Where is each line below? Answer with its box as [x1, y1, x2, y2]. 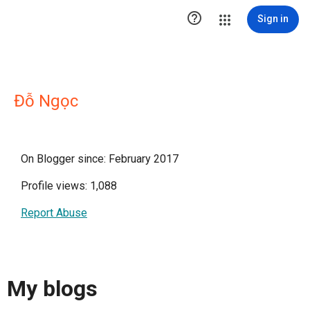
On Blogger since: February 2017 [21, 152, 179, 165]
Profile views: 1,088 [21, 179, 117, 192]
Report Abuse [21, 206, 87, 219]
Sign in [257, 13, 289, 24]
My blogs [7, 275, 98, 302]
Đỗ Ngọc [14, 91, 78, 111]
